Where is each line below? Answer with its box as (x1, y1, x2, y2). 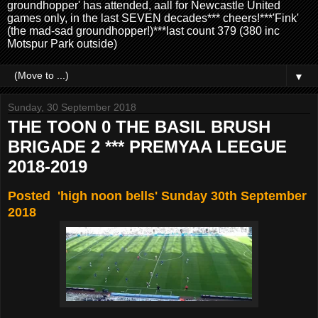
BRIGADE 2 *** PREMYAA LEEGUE (8, 136, 287, 156)
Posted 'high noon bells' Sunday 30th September (8, 188, 307, 203)
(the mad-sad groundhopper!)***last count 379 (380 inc (7, 24, 280, 37)
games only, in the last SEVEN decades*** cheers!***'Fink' (7, 11, 299, 24)
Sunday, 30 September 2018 (8, 101, 136, 113)
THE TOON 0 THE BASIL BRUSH (8, 116, 270, 136)
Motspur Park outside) (7, 37, 117, 50)
